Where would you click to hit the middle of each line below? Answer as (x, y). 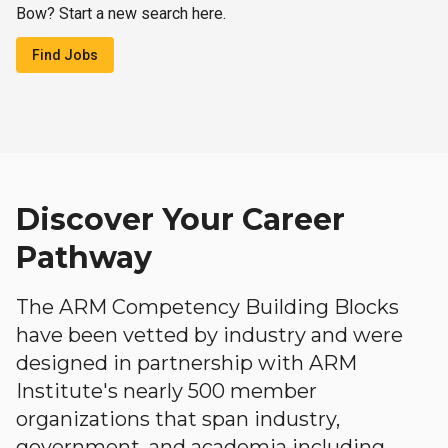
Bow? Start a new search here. (121, 13)
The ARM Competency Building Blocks (207, 307)
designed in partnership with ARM (186, 363)
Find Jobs (65, 55)
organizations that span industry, (178, 419)
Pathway (84, 257)
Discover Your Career (180, 219)
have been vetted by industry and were (209, 335)
